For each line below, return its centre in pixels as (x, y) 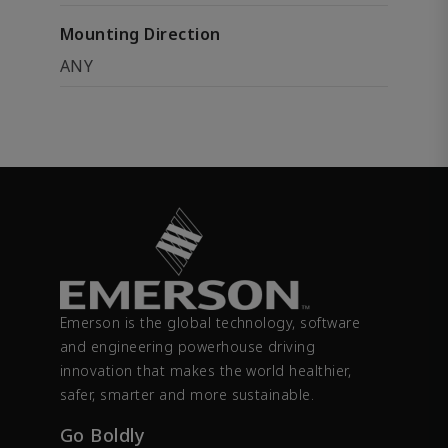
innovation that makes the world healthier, (206, 371)
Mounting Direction (140, 34)
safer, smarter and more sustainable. (187, 395)
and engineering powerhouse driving (188, 347)
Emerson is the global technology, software (210, 323)
